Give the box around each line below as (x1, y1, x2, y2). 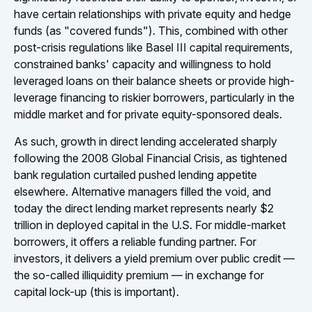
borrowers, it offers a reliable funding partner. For (14, 235, 256, 249)
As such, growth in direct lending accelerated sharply (14, 134, 277, 148)
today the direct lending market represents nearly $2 (14, 201, 274, 215)
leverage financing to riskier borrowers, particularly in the (14, 91, 295, 104)
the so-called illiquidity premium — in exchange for (14, 268, 264, 282)
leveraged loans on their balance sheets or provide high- (14, 74, 295, 88)
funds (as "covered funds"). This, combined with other (14, 24, 288, 38)
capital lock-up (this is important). (14, 285, 182, 299)
